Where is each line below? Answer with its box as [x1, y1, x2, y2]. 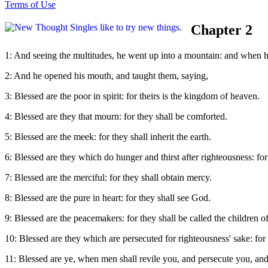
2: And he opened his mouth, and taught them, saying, [5, 70, 208, 81]
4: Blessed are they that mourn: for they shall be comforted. [5, 111, 227, 121]
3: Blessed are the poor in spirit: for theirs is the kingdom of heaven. [5, 90, 260, 101]
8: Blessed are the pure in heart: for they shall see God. [5, 192, 211, 203]
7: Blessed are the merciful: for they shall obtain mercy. [5, 172, 212, 182]
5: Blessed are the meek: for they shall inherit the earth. [5, 131, 211, 142]
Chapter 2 [191, 22, 252, 38]
